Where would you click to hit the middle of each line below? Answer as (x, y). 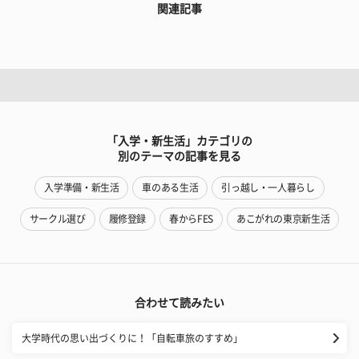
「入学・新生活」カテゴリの (179, 141)
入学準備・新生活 (82, 188)
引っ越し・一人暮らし (268, 188)
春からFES (191, 219)
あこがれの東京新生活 (283, 219)
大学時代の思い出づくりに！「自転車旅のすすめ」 (132, 338)
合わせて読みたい (179, 303)
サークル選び (57, 219)
